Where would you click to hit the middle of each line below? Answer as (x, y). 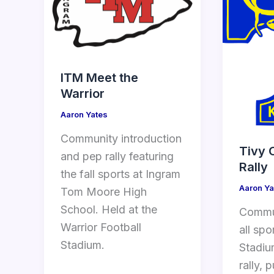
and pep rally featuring (117, 157)
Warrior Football (101, 228)
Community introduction (121, 139)
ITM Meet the (99, 78)
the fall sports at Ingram (120, 174)
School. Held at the (109, 210)
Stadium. (83, 245)
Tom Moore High (104, 192)
